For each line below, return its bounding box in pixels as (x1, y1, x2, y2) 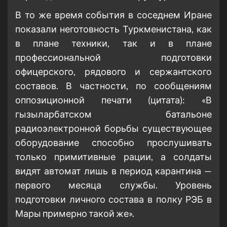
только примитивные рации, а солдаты (15, 151, 212, 163)
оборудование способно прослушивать (15, 137, 212, 148)
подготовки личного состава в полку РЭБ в (15, 194, 212, 205)
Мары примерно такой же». (15, 208, 134, 219)
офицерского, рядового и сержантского (15, 66, 212, 78)
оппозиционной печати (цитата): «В (15, 94, 212, 106)
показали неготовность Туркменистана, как (15, 23, 212, 35)
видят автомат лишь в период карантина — (15, 165, 212, 177)
